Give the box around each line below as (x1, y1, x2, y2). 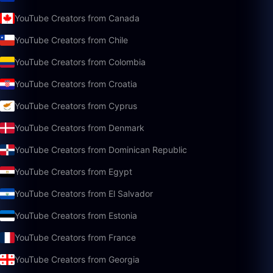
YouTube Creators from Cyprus (15, 101, 137, 111)
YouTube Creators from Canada (15, 13, 140, 23)
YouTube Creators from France (15, 232, 136, 243)
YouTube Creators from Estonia (15, 210, 137, 221)
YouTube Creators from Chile (15, 35, 128, 45)
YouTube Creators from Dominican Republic (15, 144, 187, 155)
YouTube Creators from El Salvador (15, 188, 153, 199)
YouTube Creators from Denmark (15, 122, 144, 133)
